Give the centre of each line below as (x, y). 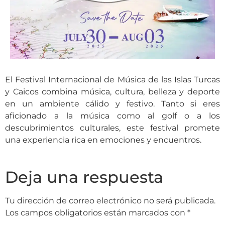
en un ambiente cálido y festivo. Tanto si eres (113, 104)
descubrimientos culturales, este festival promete (113, 128)
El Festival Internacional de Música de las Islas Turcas (113, 80)
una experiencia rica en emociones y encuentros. (103, 140)
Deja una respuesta (84, 177)
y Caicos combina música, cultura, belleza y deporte (113, 92)
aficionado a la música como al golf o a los (113, 116)
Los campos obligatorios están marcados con (96, 212)
